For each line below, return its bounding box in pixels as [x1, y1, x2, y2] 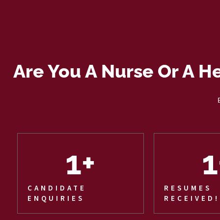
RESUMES [164, 183, 212, 192]
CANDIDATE [27, 183, 86, 192]
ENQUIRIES [27, 193, 84, 203]
